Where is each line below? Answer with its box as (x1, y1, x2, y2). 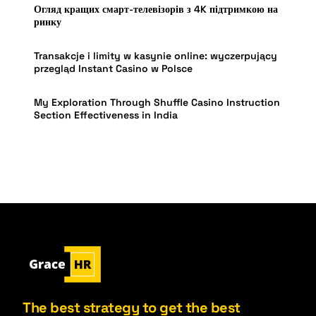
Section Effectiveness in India (34, 109, 178, 122)
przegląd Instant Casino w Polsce (34, 62, 193, 75)
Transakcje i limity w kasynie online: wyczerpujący (34, 49, 278, 63)
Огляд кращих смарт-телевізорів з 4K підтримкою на (34, 3, 279, 16)
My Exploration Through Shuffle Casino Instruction (34, 96, 281, 109)
